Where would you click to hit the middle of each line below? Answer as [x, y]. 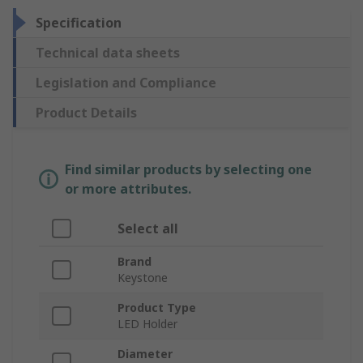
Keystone [143, 278]
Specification [79, 23]
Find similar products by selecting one [188, 170]
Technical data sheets [108, 53]
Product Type [157, 308]
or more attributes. [128, 189]
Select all [148, 229]
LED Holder [147, 324]
